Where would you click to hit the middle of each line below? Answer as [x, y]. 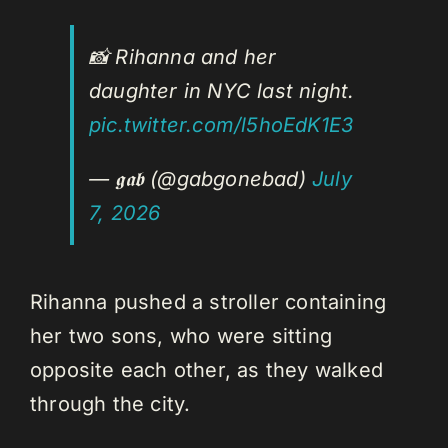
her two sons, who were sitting [181, 336]
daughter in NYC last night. [222, 91]
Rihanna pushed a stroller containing [208, 302]
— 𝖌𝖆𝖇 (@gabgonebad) [200, 179]
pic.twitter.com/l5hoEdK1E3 [221, 125]
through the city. [110, 404]
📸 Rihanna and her [183, 57]
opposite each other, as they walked [207, 370]
